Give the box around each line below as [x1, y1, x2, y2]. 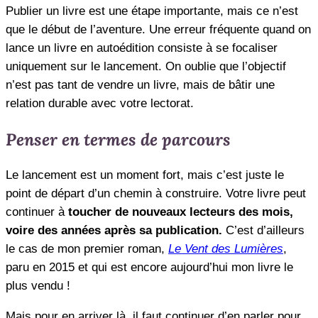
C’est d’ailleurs [222, 223, 305, 237]
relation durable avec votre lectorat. [6, 96, 194, 110]
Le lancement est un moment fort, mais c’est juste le [6, 168, 284, 182]
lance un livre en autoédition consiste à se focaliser [6, 40, 278, 55]
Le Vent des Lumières [168, 241, 283, 256]
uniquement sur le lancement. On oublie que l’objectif [6, 59, 286, 73]
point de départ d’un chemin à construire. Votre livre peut [6, 186, 306, 200]
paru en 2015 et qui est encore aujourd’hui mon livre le [6, 260, 293, 274]
